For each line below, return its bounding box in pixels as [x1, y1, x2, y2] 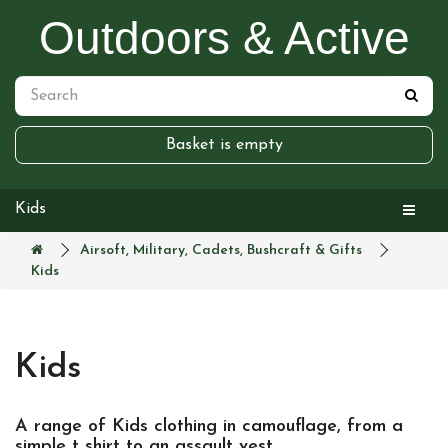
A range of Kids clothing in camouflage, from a [15, 417, 403, 436]
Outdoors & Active [38, 12, 410, 64]
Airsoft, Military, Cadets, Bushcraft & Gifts [80, 243, 362, 258]
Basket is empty [165, 137, 283, 153]
